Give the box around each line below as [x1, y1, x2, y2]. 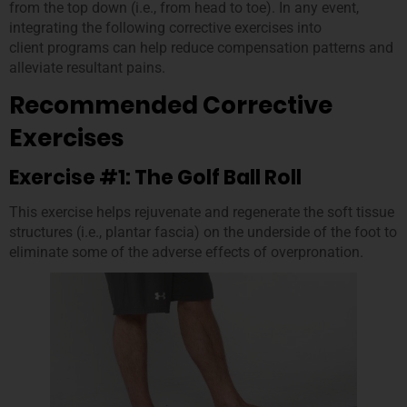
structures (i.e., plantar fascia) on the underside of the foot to [9, 223, 397, 241]
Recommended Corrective [9, 88, 333, 122]
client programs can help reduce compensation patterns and [9, 39, 393, 57]
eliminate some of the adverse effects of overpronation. [9, 243, 363, 261]
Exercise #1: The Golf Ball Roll [9, 164, 302, 193]
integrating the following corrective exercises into [9, 19, 322, 37]
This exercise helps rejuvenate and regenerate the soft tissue [9, 203, 394, 221]
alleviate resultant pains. [9, 59, 165, 77]
